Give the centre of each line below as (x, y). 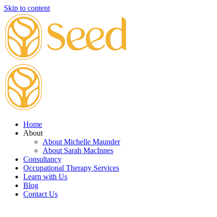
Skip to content (27, 8)
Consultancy (42, 159)
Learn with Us (45, 177)
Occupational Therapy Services (71, 168)
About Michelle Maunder (81, 142)
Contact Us (40, 194)
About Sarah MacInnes (78, 150)
